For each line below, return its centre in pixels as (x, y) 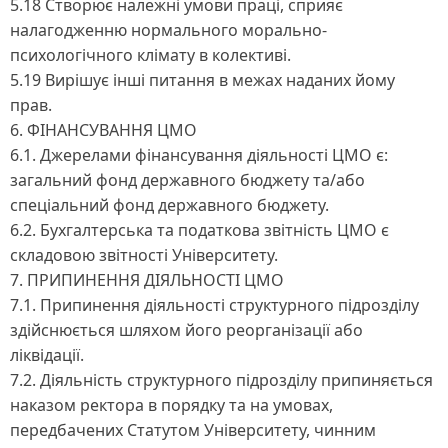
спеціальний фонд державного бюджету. (169, 204)
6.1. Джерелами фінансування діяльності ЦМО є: (199, 154)
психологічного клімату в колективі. (150, 54)
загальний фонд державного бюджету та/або (187, 179)
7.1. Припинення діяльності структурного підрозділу (214, 304)
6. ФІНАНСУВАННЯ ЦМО (103, 129)
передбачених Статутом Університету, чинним (193, 429)
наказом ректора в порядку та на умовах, (171, 404)
